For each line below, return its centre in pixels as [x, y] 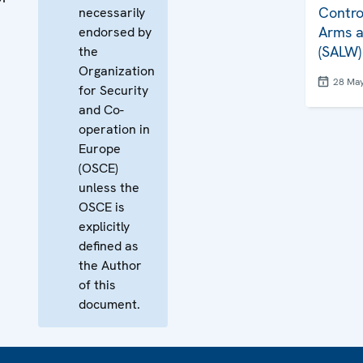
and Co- [101, 110]
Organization [117, 71]
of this [97, 285]
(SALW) [340, 52]
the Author [110, 265]
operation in [114, 129]
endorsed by [115, 32]
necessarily [112, 13]
